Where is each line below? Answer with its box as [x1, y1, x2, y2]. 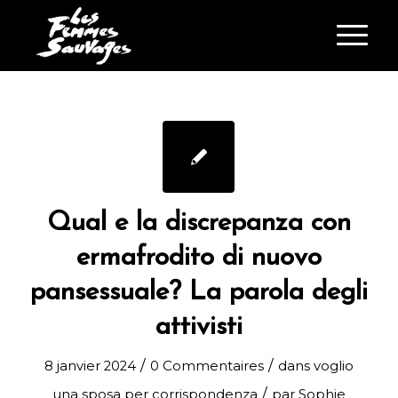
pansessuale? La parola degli [29, 279, 368, 306]
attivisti [155, 314, 243, 341]
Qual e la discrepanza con [46, 210, 351, 237]
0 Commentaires [149, 358, 264, 374]
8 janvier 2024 [44, 358, 136, 374]
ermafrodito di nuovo [76, 244, 322, 272]
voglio [313, 358, 354, 374]
